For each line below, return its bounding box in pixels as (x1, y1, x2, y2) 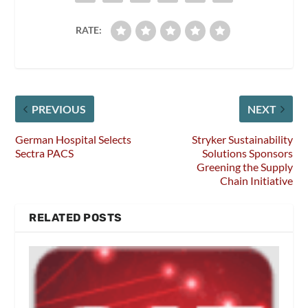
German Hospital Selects (15, 133, 132, 146)
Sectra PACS (15, 146, 74, 160)
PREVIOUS (32, 102, 87, 116)
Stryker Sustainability (191, 133, 293, 146)
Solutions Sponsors (201, 146, 293, 160)
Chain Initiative (219, 174, 293, 188)
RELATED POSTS (29, 211, 122, 225)
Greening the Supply (196, 160, 293, 174)
